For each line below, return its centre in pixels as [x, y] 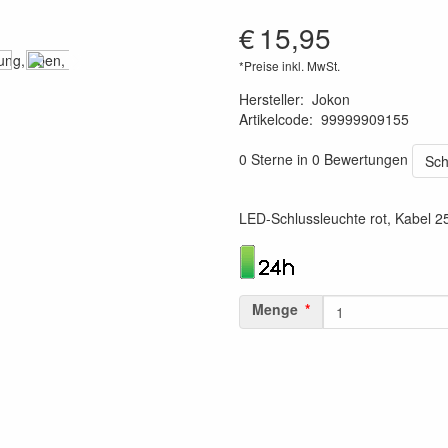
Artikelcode [274, 119]
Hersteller [269, 99]
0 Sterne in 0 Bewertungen [323, 158]
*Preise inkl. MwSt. [289, 65]
